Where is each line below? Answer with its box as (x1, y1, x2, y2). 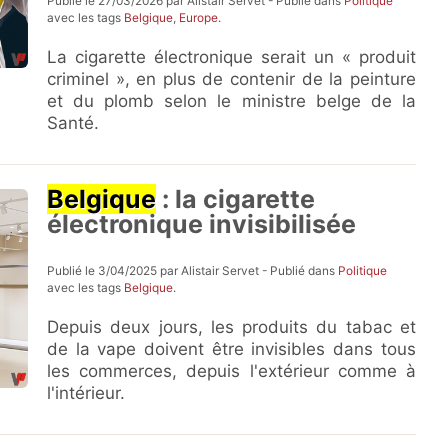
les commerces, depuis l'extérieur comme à (47, 361, 416, 381)
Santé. (47, 113, 100, 133)
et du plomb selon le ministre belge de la (47, 91, 416, 111)
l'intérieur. (47, 383, 126, 403)
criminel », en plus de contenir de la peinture (47, 69, 416, 89)
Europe (179, 10, 219, 25)
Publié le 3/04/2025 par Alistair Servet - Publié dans (47, 263, 339, 278)
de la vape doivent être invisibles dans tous (47, 339, 416, 359)
